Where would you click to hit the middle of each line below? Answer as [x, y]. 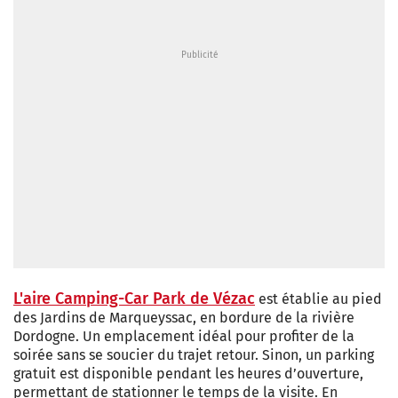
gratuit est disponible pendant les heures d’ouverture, [188, 374]
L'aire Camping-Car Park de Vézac [134, 299]
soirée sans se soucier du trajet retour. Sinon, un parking [194, 355]
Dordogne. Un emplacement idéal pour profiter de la [184, 337]
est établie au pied [318, 299]
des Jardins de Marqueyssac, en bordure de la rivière [184, 318]
